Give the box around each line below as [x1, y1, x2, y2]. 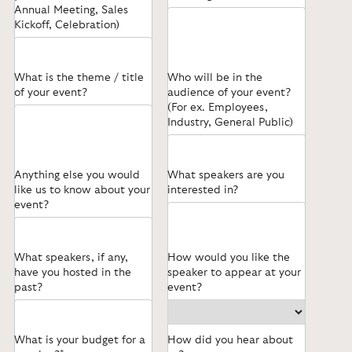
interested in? [167, 185, 239, 196]
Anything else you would [13, 170, 140, 181]
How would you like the [167, 252, 291, 264]
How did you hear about [167, 335, 294, 346]
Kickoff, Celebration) [13, 20, 119, 31]
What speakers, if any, [13, 252, 128, 264]
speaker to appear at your [167, 267, 302, 279]
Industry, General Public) [167, 117, 294, 129]
